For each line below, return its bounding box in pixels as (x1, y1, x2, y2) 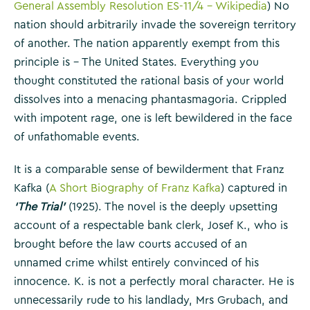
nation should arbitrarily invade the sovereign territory (14, 19, 296, 31)
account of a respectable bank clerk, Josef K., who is (14, 219, 288, 231)
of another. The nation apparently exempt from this (14, 38, 280, 50)
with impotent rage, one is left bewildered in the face (14, 113, 292, 125)
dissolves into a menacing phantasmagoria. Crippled (14, 94, 286, 106)
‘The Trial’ (14, 201, 65, 212)
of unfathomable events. (14, 131, 140, 143)
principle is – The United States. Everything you (14, 57, 259, 69)
